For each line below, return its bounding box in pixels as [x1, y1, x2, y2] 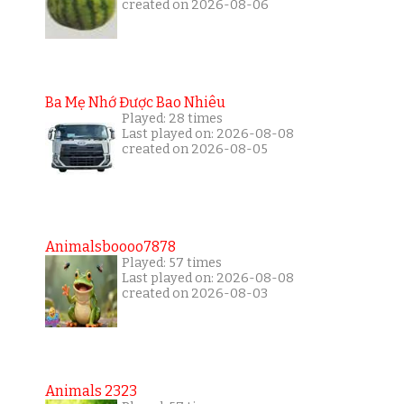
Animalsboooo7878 [44, 237, 176, 255]
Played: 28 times [121, 110, 223, 126]
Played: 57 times [121, 254, 222, 271]
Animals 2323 [44, 381, 137, 399]
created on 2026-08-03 [121, 285, 268, 301]
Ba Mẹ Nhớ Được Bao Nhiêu [44, 93, 225, 111]
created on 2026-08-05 [121, 141, 268, 157]
